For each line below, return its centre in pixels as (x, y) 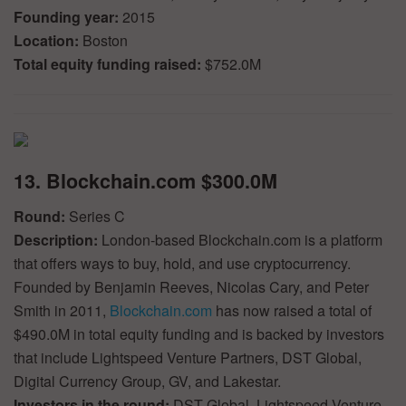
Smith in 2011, (62, 310)
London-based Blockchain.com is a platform (242, 239)
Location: (48, 41)
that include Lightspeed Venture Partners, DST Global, (188, 357)
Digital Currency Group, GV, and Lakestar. (147, 381)
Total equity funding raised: (109, 64)
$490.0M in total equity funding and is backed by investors (199, 333)
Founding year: (68, 17)
